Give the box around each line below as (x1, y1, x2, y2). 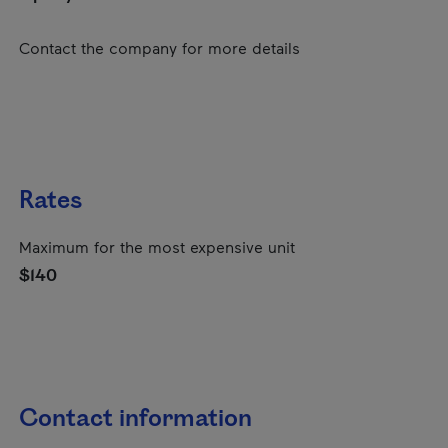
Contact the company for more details (19, 38, 300, 57)
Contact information (19, 402, 252, 436)
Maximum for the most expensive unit (19, 237, 295, 256)
